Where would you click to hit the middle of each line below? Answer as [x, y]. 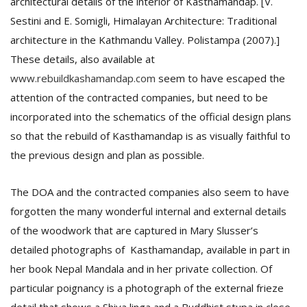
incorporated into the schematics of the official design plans [151, 116]
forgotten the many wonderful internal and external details [148, 211]
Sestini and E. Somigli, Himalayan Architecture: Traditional [144, 21]
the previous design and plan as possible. [107, 155]
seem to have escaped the [220, 78]
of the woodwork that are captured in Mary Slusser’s [134, 230]
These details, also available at [83, 59]
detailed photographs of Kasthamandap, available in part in [150, 249]
